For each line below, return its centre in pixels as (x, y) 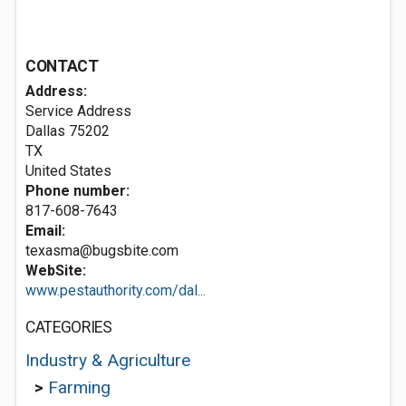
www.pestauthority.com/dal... (116, 290)
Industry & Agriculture (108, 360)
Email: (45, 231)
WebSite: (56, 271)
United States (68, 171)
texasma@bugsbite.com (102, 251)
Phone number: (77, 191)
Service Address (78, 111)
